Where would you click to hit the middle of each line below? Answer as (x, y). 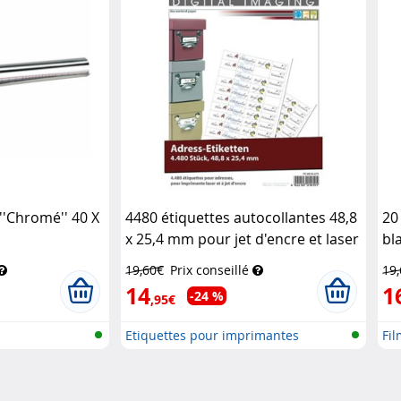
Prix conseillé (210, 269)
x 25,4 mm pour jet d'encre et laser (243, 239)
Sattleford (159, 260)
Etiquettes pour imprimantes (213, 335)
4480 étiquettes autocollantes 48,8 (242, 217)
